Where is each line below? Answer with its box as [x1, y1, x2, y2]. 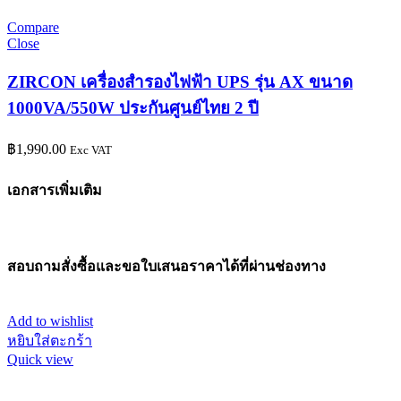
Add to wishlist [7, 312, 93, 328]
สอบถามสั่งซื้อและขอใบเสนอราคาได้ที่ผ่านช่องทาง [7, 259, 326, 275]
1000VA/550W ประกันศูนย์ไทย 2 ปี [7, 98, 259, 117]
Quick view [7, 351, 73, 367]
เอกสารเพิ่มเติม [7, 182, 102, 198]
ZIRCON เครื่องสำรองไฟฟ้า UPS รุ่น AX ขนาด [7, 72, 353, 91]
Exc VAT [70, 142, 112, 157]
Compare [7, 20, 59, 36]
